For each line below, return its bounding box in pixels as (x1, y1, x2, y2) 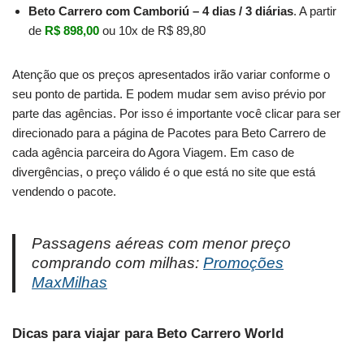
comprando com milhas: (32, 253, 203, 271)
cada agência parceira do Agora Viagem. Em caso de (12, 145, 294, 159)
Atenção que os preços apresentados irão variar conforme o (12, 67, 330, 81)
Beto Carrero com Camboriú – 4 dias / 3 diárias (28, 3, 293, 18)
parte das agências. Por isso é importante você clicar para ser (12, 106, 340, 120)
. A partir (293, 3, 336, 18)
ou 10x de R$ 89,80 (99, 23, 206, 37)
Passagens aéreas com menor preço (32, 234, 291, 252)
